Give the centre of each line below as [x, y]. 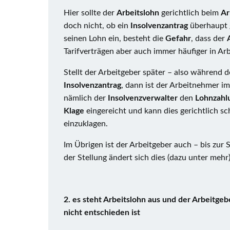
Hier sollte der [90, 13]
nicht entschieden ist [102, 213]
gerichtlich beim [191, 13]
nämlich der [86, 98]
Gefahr [178, 39]
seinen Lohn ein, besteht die [114, 39]
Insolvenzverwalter [144, 98]
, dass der [209, 39]
